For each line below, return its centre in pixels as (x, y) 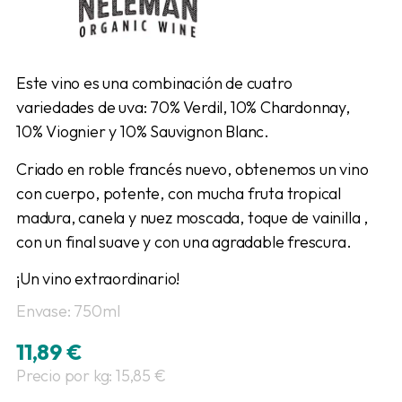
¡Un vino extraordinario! (98, 278)
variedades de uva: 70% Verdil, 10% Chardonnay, (183, 108)
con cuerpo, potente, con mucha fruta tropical (179, 193)
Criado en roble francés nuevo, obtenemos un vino (192, 169)
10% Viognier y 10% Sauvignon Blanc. (143, 132)
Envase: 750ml (68, 311)
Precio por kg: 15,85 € (91, 375)
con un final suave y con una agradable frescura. (184, 241)
